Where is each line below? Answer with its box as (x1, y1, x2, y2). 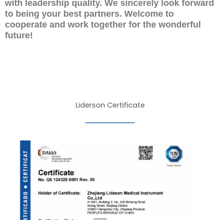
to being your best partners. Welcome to (5, 8, 174, 19)
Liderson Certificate (75, 100, 145, 110)
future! (5, 30, 33, 40)
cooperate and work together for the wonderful (5, 19, 201, 29)
